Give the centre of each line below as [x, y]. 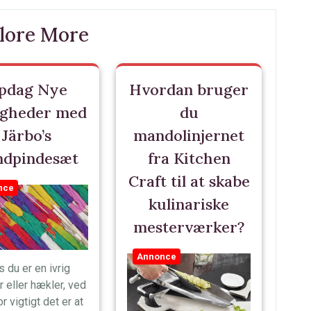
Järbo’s [26, 135]
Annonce [157, 257]
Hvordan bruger [189, 90]
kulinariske [189, 204]
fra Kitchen [189, 158]
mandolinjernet [189, 135]
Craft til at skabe [189, 181]
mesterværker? [189, 227]
